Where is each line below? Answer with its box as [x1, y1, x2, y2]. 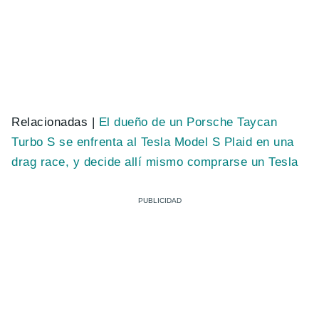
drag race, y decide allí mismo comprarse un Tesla [11, 155, 298, 169]
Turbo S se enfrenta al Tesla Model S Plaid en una [11, 135, 294, 149]
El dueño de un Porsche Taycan [98, 115, 278, 129]
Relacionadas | [11, 115, 99, 129]
